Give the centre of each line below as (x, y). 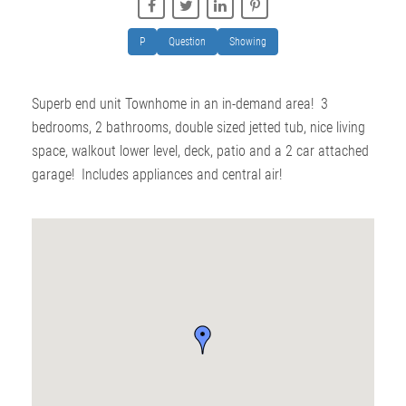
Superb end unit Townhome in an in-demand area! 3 (180, 103)
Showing (248, 41)
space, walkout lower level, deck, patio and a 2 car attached (200, 150)
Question (187, 41)
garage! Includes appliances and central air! (157, 174)
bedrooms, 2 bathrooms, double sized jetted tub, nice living (198, 127)
